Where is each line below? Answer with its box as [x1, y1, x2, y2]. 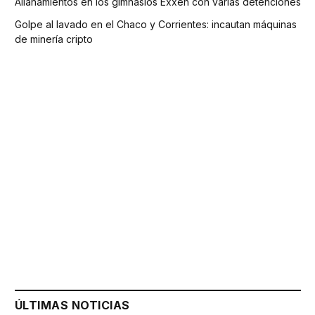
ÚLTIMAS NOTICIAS [15, 297, 130, 312]
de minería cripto [15, 32, 93, 45]
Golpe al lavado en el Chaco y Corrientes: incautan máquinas [15, 18, 297, 30]
